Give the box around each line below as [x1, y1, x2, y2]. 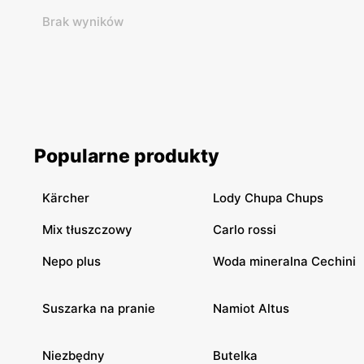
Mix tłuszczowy [42, 221, 132, 237]
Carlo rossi [213, 221, 276, 237]
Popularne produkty [34, 144, 219, 167]
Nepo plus [42, 253, 101, 269]
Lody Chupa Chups [213, 189, 323, 206]
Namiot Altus [213, 300, 289, 316]
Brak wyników [42, 13, 123, 29]
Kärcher [42, 189, 89, 206]
